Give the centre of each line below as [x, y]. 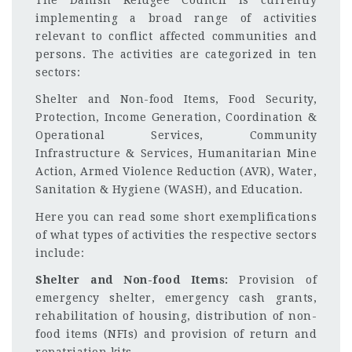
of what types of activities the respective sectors [176, 235]
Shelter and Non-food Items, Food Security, [176, 99]
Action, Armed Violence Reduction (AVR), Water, [176, 171]
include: [60, 253]
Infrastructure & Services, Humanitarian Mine [176, 153]
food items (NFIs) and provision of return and [176, 334]
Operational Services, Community [176, 135]
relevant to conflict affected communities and [176, 36]
